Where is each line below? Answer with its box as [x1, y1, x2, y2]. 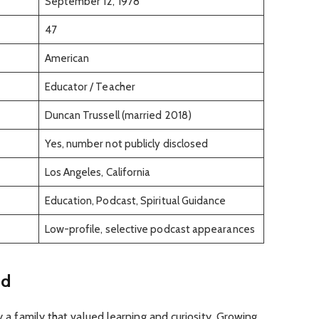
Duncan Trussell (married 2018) [44, 108, 192, 122]
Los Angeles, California [44, 165, 151, 179]
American [44, 51, 90, 66]
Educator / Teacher [44, 80, 135, 94]
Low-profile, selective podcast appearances [44, 222, 255, 236]
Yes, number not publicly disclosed [44, 137, 209, 151]
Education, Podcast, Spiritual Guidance [44, 194, 226, 208]
